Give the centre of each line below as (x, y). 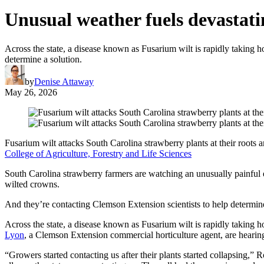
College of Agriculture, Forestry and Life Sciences (98, 153)
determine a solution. (43, 59)
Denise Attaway (64, 81)
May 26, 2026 (31, 92)
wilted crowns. (32, 184)
